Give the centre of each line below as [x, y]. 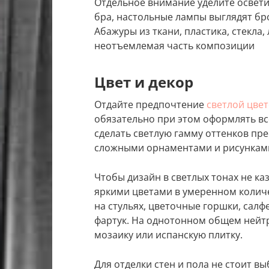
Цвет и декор [144, 82]
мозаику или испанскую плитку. [168, 235]
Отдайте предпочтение [150, 105]
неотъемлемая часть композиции [174, 46]
